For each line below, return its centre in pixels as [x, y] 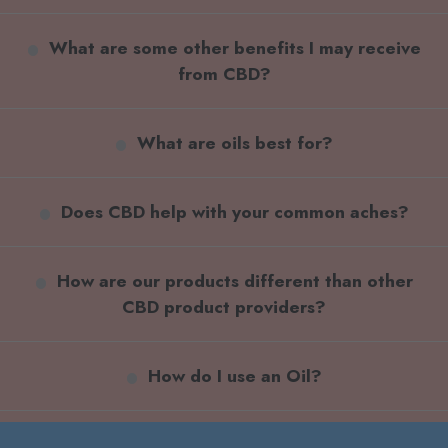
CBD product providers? [224, 307]
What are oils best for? [234, 143]
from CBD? [224, 74]
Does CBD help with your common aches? [234, 212]
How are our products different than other [234, 281]
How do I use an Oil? [234, 376]
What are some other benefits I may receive [234, 48]
